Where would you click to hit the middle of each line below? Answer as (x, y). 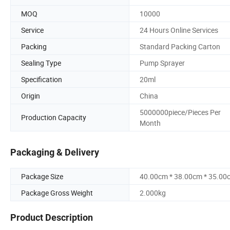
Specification (42, 79)
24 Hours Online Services (179, 30)
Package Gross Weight (57, 193)
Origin (31, 95)
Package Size (42, 177)
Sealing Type (41, 63)
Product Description (52, 218)
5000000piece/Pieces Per (180, 112)
